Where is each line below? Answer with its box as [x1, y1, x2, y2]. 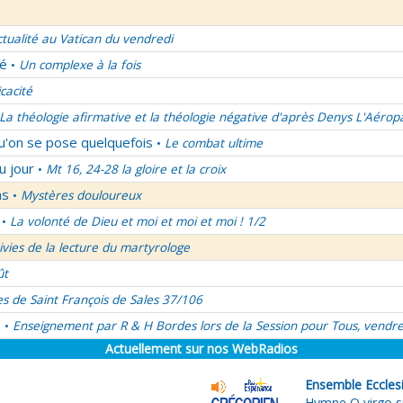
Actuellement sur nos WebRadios [105, 340, 298, 357]
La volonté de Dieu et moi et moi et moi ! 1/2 [10, 213, 265, 229]
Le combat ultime [165, 135, 263, 151]
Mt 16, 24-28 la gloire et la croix [46, 161, 226, 177]
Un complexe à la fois [19, 57, 140, 73]
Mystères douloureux [21, 187, 141, 203]
